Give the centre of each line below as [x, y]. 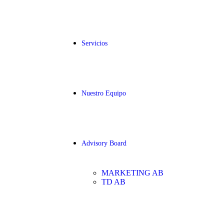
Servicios [94, 43]
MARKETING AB [132, 173]
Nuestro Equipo [104, 93]
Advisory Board [104, 143]
